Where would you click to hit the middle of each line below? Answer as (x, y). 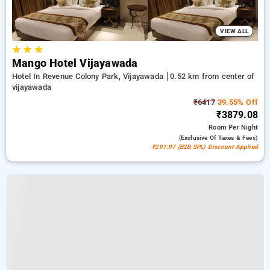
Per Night (243, 127)
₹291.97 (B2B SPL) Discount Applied (205, 147)
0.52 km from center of (212, 76)
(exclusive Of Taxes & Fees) (218, 138)
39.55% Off (236, 102)
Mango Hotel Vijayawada (75, 63)
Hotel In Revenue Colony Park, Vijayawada (89, 76)
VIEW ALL (234, 31)
